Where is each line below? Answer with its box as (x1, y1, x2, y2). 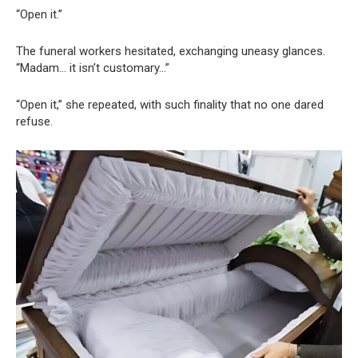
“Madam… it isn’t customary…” (16, 61, 169, 75)
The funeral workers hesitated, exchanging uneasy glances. (16, 44, 325, 58)
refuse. (16, 114, 53, 129)
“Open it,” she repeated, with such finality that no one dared (16, 97, 324, 112)
